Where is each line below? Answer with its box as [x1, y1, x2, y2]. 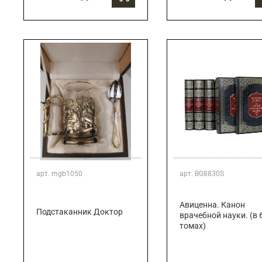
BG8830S [194, 170, 224, 178]
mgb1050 [51, 170, 82, 178]
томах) [179, 221, 206, 232]
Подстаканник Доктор [36, 207, 123, 218]
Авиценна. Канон [179, 200, 245, 211]
